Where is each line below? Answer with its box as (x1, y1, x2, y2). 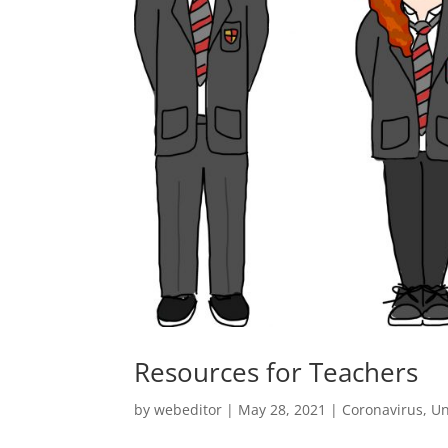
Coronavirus (342, 399, 424, 419)
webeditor (154, 399, 223, 419)
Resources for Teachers (134, 353, 419, 390)
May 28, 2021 (238, 399, 327, 419)
